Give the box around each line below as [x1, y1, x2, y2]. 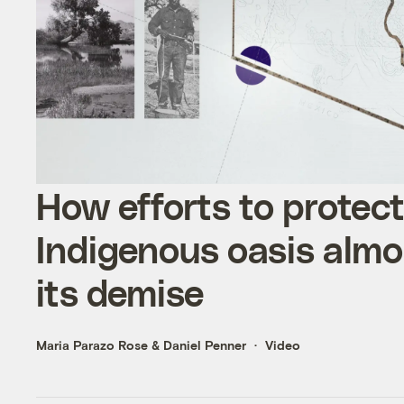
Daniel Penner [163, 336, 247, 353]
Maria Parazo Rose [36, 336, 149, 353]
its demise [36, 270, 205, 314]
